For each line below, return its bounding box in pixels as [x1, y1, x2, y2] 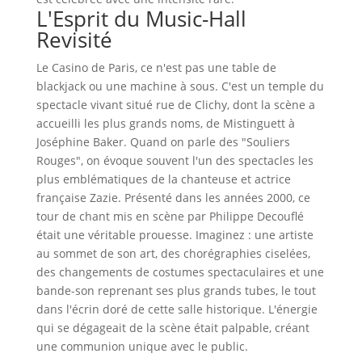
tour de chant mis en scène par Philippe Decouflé [36, 208, 304, 224]
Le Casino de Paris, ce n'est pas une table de [36, 60, 276, 75]
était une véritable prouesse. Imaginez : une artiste [36, 227, 314, 242]
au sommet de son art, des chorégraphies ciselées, [36, 246, 310, 261]
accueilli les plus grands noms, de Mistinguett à [36, 116, 295, 131]
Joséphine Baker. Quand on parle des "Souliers [36, 134, 290, 149]
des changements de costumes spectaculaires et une [36, 264, 324, 280]
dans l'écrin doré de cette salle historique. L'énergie [36, 301, 318, 317]
